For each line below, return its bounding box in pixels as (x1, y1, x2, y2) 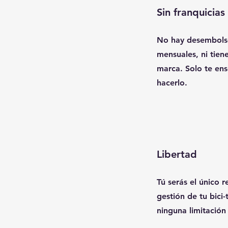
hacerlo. (157, 78, 187, 88)
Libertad (157, 148, 197, 160)
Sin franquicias (157, 6, 225, 18)
